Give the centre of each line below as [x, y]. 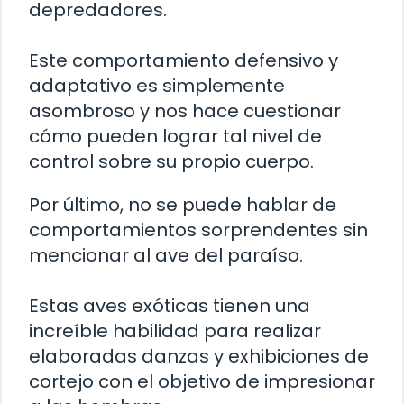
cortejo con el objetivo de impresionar [202, 382]
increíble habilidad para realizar [175, 331]
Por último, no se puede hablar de [183, 205]
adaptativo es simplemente [157, 86]
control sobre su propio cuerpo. [171, 162]
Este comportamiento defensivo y [184, 61]
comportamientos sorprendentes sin [198, 230]
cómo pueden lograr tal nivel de [175, 137]
